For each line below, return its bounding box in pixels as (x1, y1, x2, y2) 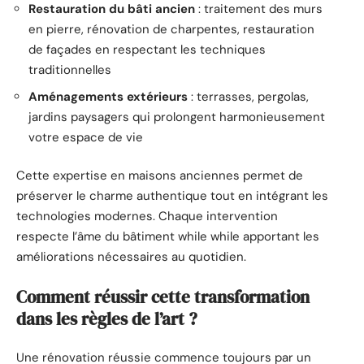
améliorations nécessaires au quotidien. (16, 249, 246, 266)
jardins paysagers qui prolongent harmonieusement (28, 108, 325, 125)
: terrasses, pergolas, (188, 88, 309, 105)
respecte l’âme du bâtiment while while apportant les (16, 228, 319, 245)
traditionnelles (28, 62, 111, 79)
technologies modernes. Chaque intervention (16, 208, 278, 225)
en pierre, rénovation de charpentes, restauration (28, 21, 314, 38)
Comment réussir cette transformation (16, 284, 310, 309)
